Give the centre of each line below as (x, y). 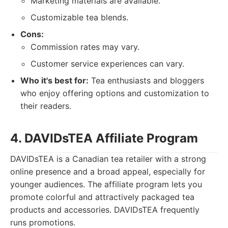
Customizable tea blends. (79, 17)
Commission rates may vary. (85, 47)
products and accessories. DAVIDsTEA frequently (105, 210)
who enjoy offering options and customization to (115, 93)
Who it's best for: (54, 80)
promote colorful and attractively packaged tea (102, 197)
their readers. (46, 106)
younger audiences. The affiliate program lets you (106, 184)
